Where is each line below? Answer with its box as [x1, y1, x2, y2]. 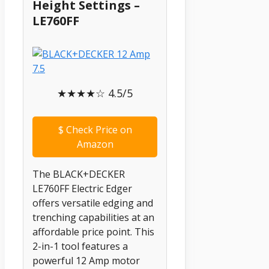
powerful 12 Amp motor [32, 253, 140, 267]
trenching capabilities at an [32, 210, 154, 224]
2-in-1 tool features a [32, 239, 128, 253]
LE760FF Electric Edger [32, 181, 132, 195]
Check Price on [63, 122, 132, 136]
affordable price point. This [32, 225, 154, 238]
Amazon [76, 137, 113, 151]
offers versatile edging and [32, 196, 153, 210]
